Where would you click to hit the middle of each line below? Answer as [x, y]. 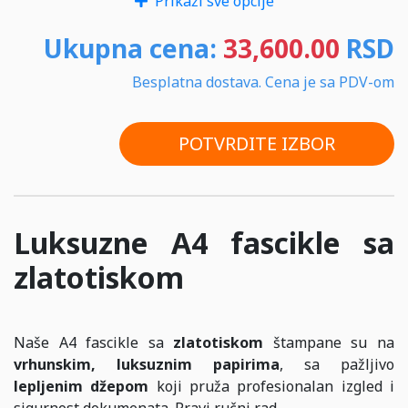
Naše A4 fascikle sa [94, 343]
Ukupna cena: [133, 49]
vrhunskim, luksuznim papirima [147, 365]
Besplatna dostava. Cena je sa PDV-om [263, 82]
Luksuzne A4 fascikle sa [204, 243]
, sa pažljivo [337, 365]
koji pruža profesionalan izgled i [272, 387]
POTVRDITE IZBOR [257, 144]
